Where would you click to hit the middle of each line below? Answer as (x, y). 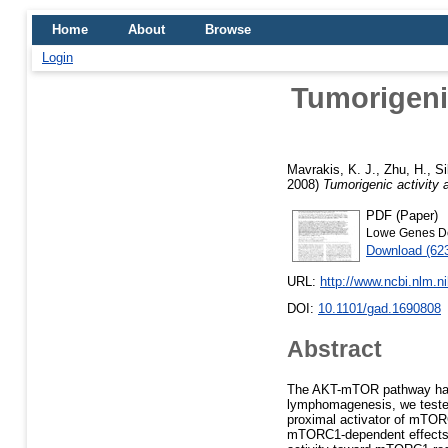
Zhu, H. (405, 169)
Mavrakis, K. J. (331, 169)
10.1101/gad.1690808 (379, 309)
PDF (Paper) (402, 215)
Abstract (334, 348)
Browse (228, 29)
